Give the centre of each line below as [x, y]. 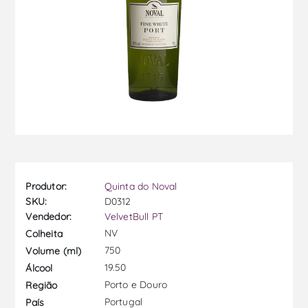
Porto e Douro [134, 285]
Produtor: [46, 187]
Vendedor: [49, 217]
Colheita [44, 233]
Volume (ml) [54, 251]
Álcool [39, 268]
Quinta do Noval [141, 187]
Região [42, 285]
